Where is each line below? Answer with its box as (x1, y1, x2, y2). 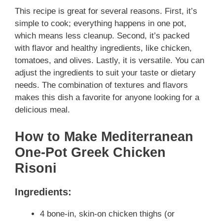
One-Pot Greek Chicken (15, 145, 166, 160)
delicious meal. (15, 105, 70, 114)
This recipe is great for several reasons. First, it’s (15, 6, 197, 16)
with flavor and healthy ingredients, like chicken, (15, 43, 192, 53)
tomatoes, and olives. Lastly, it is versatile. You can (15, 56, 204, 65)
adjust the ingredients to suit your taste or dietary (15, 68, 196, 77)
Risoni (15, 160, 57, 176)
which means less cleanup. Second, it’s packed (15, 31, 189, 40)
